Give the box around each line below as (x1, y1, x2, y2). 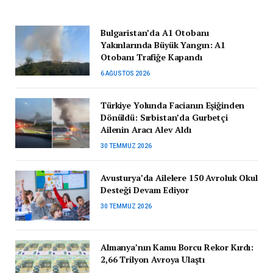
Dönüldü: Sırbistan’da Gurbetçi (101, 112, 228, 124)
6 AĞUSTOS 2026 (101, 70, 150, 77)
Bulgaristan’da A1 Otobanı (101, 27, 209, 39)
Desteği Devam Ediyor (101, 184, 190, 196)
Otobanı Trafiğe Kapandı (101, 51, 202, 63)
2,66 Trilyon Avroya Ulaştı (101, 253, 205, 265)
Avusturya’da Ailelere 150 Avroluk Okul (101, 172, 258, 184)
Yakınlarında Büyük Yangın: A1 (101, 39, 225, 51)
